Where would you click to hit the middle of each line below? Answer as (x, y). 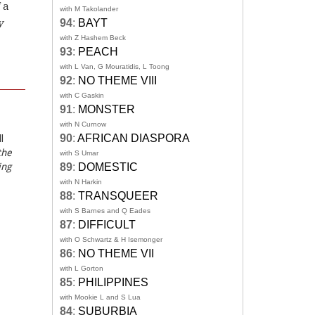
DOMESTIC (108, 167)
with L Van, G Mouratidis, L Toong (115, 67)
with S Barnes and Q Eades (105, 211)
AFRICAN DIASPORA (134, 139)
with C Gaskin (82, 96)
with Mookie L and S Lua (100, 297)
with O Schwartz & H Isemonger (111, 240)
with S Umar (79, 153)
